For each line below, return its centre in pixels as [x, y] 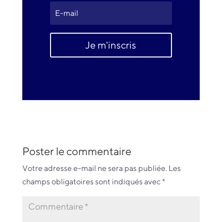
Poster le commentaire [77, 151]
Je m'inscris [111, 45]
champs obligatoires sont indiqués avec [92, 182]
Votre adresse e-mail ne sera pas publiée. [94, 168]
